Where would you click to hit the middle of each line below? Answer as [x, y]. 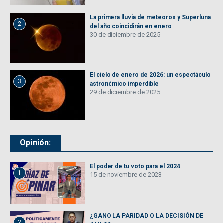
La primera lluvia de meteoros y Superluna [150, 17]
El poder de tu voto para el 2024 [135, 166]
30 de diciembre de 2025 [125, 34]
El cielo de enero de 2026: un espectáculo [150, 74]
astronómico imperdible [124, 83]
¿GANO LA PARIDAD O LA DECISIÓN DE [146, 216]
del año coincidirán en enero [131, 26]
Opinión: [36, 142]
